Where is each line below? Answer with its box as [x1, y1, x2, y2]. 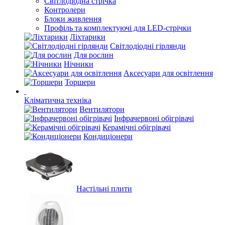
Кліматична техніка [24, 96, 91, 104]
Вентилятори [79, 105, 125, 114]
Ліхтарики [70, 33, 105, 41]
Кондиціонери [83, 132, 133, 141]
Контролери [44, 6, 85, 14]
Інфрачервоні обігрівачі [114, 114, 194, 123]
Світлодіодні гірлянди [110, 42, 186, 50]
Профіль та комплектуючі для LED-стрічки [44, 24, 191, 32]
